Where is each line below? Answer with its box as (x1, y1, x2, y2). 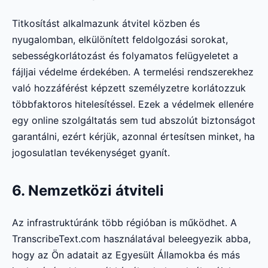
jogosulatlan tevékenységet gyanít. (12, 147, 170, 159)
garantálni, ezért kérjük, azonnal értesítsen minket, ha (12, 130, 255, 143)
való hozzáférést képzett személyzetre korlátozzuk (12, 82, 246, 95)
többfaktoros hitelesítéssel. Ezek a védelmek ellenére (12, 98, 254, 111)
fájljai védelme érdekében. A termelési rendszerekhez (12, 66, 254, 78)
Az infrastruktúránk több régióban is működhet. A (12, 217, 237, 229)
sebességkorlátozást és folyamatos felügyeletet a (12, 50, 238, 62)
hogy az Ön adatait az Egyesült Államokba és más (12, 249, 240, 261)
